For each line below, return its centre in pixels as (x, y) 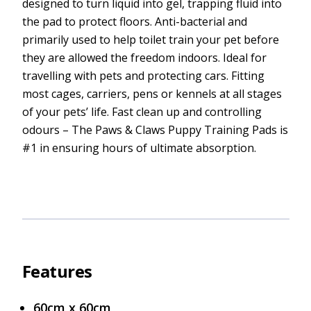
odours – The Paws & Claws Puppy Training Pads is (155, 129)
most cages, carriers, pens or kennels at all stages (152, 93)
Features (57, 271)
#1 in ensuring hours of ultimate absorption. (139, 148)
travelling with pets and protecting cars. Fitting (143, 75)
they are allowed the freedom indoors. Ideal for (144, 57)
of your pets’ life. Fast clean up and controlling (142, 111)
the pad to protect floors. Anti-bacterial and (134, 21)
